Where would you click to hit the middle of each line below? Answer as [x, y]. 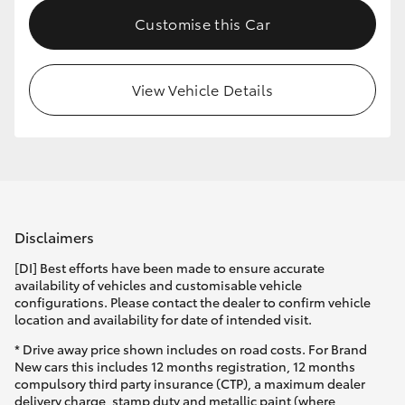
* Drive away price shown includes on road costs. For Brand [191, 349]
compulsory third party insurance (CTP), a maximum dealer [190, 384]
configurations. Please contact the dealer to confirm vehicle [193, 302]
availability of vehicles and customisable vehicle [158, 285]
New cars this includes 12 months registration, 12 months [185, 367]
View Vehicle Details [202, 89]
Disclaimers [54, 236]
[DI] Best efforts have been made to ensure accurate [170, 268]
